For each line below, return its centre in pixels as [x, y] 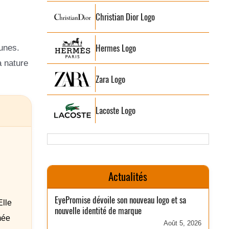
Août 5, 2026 [182, 223]
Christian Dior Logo [125, 17]
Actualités [128, 177]
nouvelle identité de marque [98, 211]
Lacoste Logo [116, 110]
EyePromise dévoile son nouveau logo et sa [121, 200]
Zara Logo [111, 79]
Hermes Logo [116, 48]
